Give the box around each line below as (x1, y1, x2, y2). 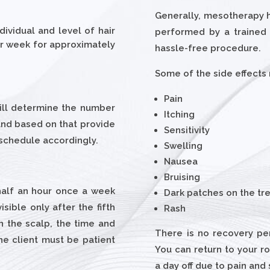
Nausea (164, 155, 198, 167)
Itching (164, 108, 195, 120)
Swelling (164, 140, 203, 151)
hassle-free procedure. (155, 42, 262, 54)
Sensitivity (164, 124, 210, 136)
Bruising (164, 171, 201, 183)
